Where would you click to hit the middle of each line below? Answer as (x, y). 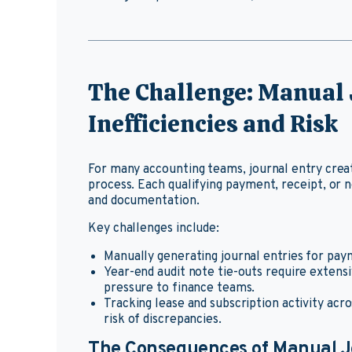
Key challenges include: (154, 229)
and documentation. (145, 201)
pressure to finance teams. (180, 288)
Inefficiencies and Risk (213, 124)
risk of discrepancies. (163, 320)
